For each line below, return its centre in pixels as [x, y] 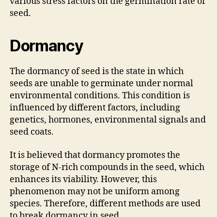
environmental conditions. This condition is [100, 96]
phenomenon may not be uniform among [95, 191]
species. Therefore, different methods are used [105, 203]
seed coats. [32, 132]
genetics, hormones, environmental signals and [108, 120]
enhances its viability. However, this [83, 179]
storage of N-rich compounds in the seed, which [107, 167]
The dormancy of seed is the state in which [97, 71]
